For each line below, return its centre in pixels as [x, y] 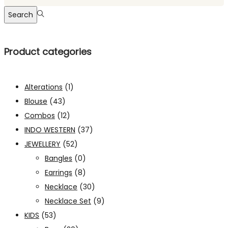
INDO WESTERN [50, 130]
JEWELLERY [42, 144]
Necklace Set [68, 201]
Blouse [36, 101]
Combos [40, 115]
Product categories [48, 51]
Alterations [44, 87]
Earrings [59, 172]
